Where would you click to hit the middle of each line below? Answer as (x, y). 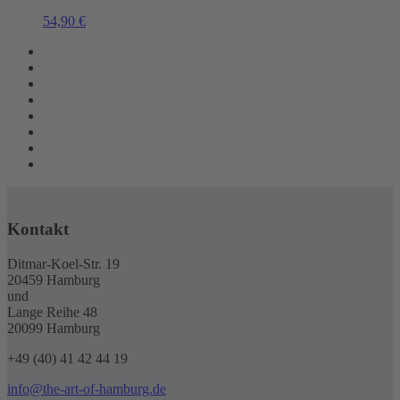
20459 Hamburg (54, 279)
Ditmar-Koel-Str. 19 (63, 263)
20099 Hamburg (54, 328)
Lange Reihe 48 (52, 312)
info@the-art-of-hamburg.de (87, 388)
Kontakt (38, 229)
